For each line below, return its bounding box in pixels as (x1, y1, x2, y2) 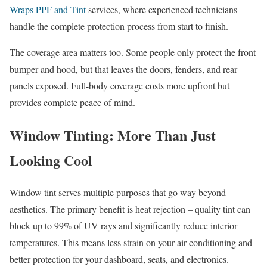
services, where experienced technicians (86, 2, 237, 15)
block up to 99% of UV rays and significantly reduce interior (10, 219, 237, 232)
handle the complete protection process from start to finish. (10, 19, 228, 32)
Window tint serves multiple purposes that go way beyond (10, 186, 226, 199)
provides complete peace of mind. (10, 95, 135, 108)
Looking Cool (10, 149, 92, 170)
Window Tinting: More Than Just (10, 124, 216, 145)
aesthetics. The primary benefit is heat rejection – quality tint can (10, 203, 250, 216)
